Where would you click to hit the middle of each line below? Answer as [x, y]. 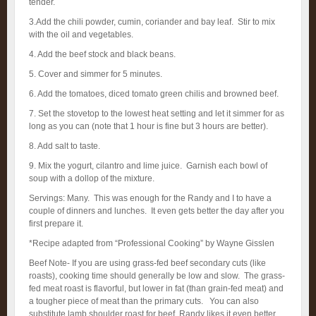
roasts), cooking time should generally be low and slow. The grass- [157, 276]
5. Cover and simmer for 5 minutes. [96, 74]
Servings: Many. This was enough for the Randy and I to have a [150, 198]
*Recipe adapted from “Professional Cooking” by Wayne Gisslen [152, 243]
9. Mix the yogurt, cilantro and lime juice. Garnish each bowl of [148, 166]
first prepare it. [56, 224]
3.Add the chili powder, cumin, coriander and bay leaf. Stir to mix [152, 22]
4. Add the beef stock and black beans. [102, 54]
